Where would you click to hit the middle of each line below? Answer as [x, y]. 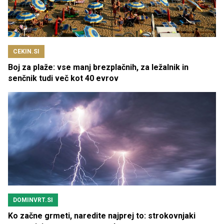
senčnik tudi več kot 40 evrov [63, 78]
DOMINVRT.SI [33, 200]
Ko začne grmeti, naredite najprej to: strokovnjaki [102, 216]
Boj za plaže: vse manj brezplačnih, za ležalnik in [98, 67]
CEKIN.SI [26, 52]
